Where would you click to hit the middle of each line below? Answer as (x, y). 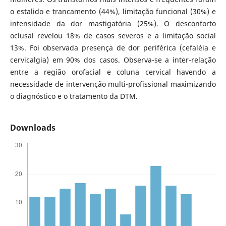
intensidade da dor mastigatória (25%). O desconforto (113, 23)
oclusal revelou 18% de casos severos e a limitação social (113, 35)
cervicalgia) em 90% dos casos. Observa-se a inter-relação (113, 60)
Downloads (33, 127)
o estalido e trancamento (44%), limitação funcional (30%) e (113, 11)
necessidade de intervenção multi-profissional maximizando (113, 84)
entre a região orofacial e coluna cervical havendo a (113, 72)
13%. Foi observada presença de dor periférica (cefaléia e (113, 47)
